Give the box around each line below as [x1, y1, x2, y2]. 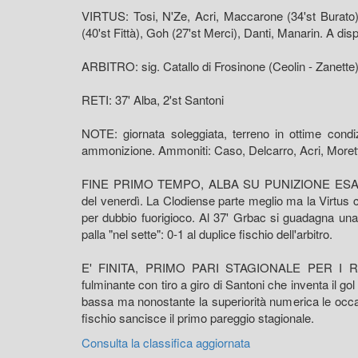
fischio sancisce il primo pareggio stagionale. [82, 308, 314, 326]
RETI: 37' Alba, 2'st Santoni [82, 90, 224, 108]
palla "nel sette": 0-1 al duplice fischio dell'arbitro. [82, 225, 332, 242]
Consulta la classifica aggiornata [82, 333, 250, 351]
